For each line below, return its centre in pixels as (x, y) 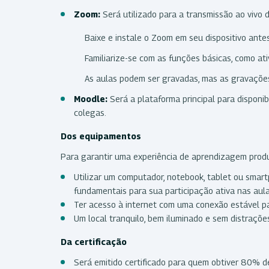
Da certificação (95, 241)
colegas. (91, 112)
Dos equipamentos (102, 136)
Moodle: (91, 98)
